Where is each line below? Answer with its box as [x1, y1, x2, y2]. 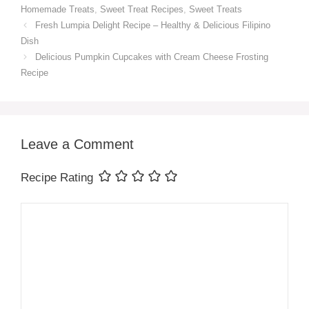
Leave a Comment [21, 136, 134, 152]
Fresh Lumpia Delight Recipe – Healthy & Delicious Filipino [34, 19, 270, 30]
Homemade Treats [21, 3, 94, 14]
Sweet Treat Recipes [100, 3, 183, 14]
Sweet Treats [189, 3, 242, 14]
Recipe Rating [21, 170, 93, 184]
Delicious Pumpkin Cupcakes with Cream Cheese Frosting [34, 51, 268, 62]
